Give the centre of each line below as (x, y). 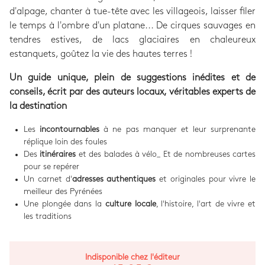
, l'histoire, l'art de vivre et (206, 204)
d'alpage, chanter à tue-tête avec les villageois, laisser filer (132, 12)
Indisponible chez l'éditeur (132, 257)
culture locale (130, 204)
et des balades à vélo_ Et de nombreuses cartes (166, 154)
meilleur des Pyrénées (63, 192)
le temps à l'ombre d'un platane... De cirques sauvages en (132, 26)
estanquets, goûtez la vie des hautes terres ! (101, 54)
